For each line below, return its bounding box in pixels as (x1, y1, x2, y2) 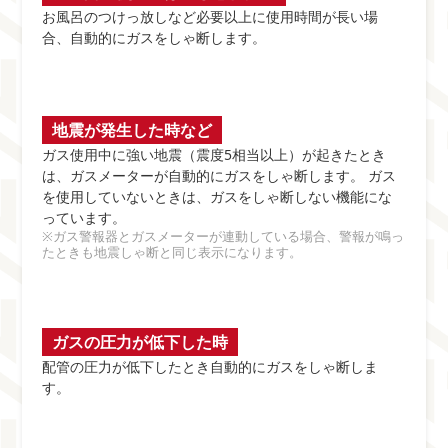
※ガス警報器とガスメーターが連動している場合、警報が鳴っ (42, 227, 405, 245)
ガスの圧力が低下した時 (52, 331, 229, 353)
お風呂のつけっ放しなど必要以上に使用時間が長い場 (42, 7, 379, 26)
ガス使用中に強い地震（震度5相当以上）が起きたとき (42, 145, 387, 164)
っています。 (42, 208, 127, 227)
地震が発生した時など (52, 119, 213, 141)
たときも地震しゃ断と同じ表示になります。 (42, 243, 303, 261)
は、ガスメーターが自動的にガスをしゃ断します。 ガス (42, 166, 397, 185)
